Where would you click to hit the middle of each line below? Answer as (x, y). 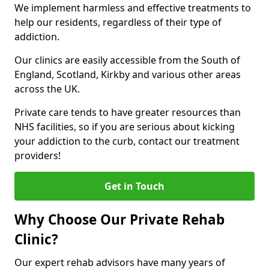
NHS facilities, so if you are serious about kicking (125, 127)
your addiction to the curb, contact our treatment (127, 141)
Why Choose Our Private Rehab (119, 219)
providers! (38, 156)
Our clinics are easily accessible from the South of (127, 60)
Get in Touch (134, 186)
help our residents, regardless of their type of (118, 22)
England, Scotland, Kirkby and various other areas (128, 74)
